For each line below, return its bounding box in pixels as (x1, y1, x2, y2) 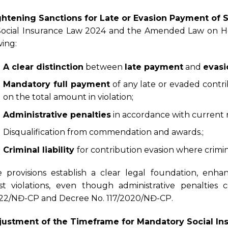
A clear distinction (3, 62, 83, 72)
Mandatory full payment (3, 79, 110, 90)
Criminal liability (3, 145, 77, 155)
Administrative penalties (3, 109, 111, 120)
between (83, 62, 125, 72)
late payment (124, 62, 183, 72)
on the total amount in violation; (3, 92, 133, 102)
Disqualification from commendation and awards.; (3, 127, 204, 137)
